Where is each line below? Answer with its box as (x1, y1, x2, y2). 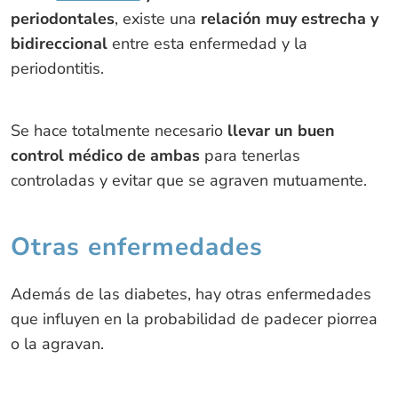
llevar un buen (222, 119, 335, 141)
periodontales (10, 7, 115, 29)
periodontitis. (10, 57, 104, 79)
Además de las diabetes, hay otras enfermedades (10, 283, 371, 305)
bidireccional (10, 32, 107, 54)
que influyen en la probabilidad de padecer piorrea (10, 307, 378, 330)
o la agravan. (10, 332, 104, 354)
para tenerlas (199, 144, 300, 166)
